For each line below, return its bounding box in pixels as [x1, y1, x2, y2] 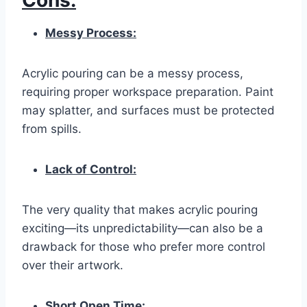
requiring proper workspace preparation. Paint [22, 85, 273, 99]
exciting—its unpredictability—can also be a [22, 221, 263, 236]
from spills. [22, 122, 82, 136]
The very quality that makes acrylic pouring [22, 203, 258, 217]
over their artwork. [22, 258, 123, 273]
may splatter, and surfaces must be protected [22, 103, 275, 118]
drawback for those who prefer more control [22, 240, 265, 254]
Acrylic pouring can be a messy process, [22, 66, 243, 81]
